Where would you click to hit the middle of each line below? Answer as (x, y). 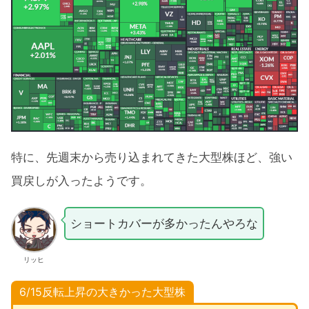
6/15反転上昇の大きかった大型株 (103, 291)
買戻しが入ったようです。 (81, 181)
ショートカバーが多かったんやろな (164, 223)
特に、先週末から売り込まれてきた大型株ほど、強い (152, 158)
